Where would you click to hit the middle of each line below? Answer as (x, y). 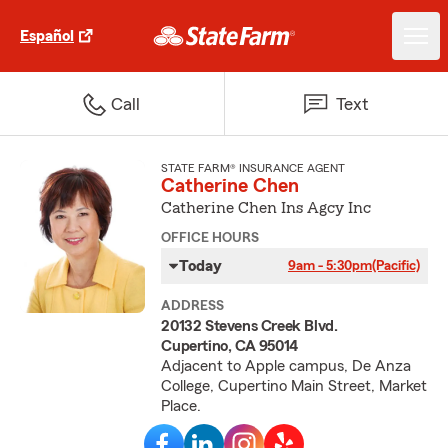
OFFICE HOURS (210, 238)
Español (47, 36)
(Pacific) (395, 266)
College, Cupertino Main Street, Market (294, 386)
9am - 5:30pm (329, 266)
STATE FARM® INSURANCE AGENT (253, 168)
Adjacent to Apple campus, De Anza (286, 366)
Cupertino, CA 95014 (229, 346)
